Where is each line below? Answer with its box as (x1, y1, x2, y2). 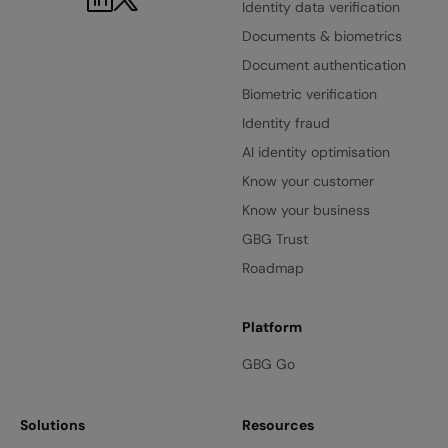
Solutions (20, 416, 86, 434)
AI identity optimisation (241, 143, 390, 161)
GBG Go (241, 355, 295, 373)
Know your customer (241, 172, 374, 190)
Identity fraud (241, 114, 330, 132)
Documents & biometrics (241, 27, 402, 45)
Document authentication (241, 56, 406, 74)
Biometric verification (241, 85, 377, 103)
